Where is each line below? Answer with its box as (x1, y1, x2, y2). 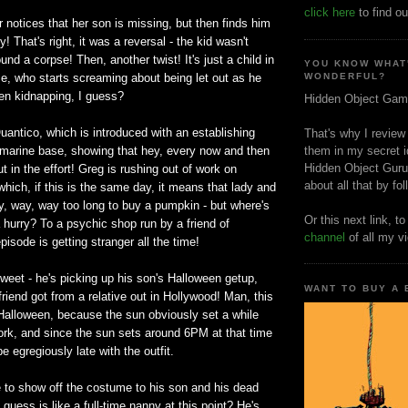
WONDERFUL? (304, 71, 387, 82)
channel (304, 229, 345, 244)
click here (304, 5, 355, 20)
